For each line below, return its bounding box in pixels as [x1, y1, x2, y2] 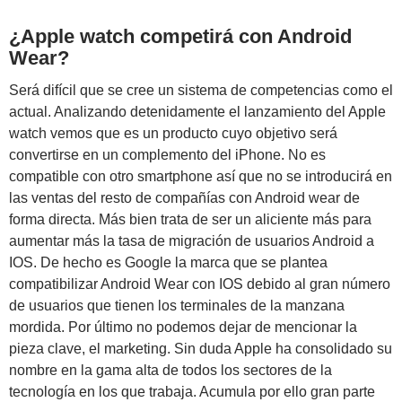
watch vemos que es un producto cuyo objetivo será [9, 125, 337, 141]
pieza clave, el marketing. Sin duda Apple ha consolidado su [9, 340, 392, 356]
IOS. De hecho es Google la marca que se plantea [9, 254, 328, 270]
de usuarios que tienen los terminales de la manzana [9, 297, 345, 313]
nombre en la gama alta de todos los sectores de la [9, 362, 332, 378]
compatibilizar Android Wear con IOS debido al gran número [9, 275, 390, 292]
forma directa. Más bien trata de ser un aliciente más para [9, 211, 371, 227]
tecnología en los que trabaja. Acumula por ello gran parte [9, 383, 375, 399]
